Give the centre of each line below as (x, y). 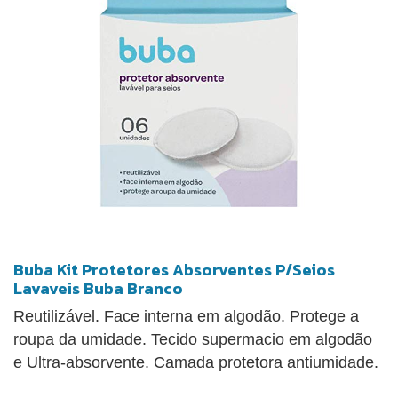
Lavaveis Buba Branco (98, 289)
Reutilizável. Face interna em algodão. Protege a (186, 317)
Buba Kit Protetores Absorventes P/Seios (174, 270)
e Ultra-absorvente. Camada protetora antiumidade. (196, 363)
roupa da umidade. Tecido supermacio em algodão (193, 340)
